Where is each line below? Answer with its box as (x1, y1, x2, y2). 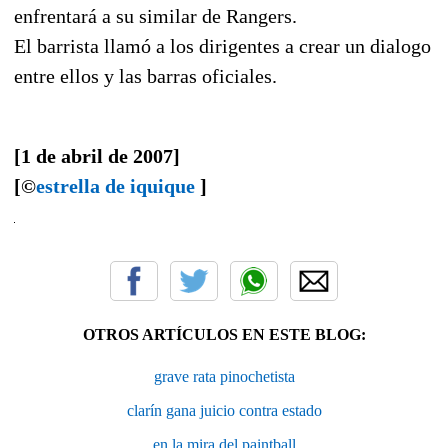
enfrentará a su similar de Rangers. (14, 4, 297, 27)
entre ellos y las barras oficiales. (14, 64, 277, 87)
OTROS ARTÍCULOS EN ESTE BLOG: (82, 325, 366, 343)
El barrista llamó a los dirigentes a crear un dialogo (14, 34, 431, 57)
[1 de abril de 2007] (14, 144, 180, 167)
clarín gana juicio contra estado (126, 401, 322, 419)
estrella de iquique (36, 174, 195, 197)
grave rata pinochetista (153, 367, 295, 385)
